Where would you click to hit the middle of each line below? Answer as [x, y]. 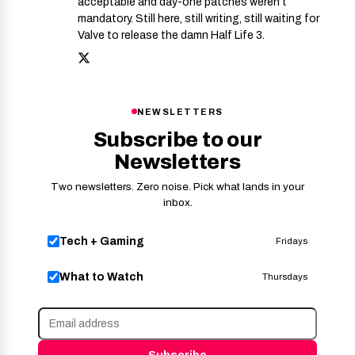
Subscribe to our [177, 139]
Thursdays [285, 277]
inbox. [177, 202]
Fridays [292, 241]
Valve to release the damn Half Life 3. [171, 35]
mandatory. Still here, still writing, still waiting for [198, 18]
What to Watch [101, 277]
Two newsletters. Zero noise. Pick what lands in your [177, 186]
